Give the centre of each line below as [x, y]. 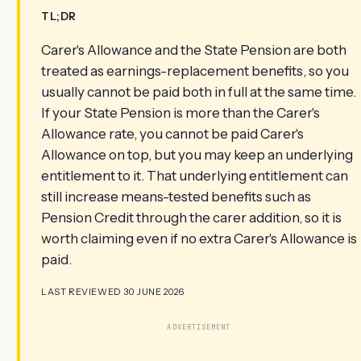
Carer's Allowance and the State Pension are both [194, 50]
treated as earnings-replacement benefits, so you [195, 71]
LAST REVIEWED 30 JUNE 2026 [113, 292]
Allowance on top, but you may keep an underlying [197, 155]
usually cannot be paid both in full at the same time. [199, 92]
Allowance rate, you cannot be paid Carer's [172, 134]
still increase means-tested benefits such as [176, 197]
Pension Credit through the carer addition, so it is [191, 218]
